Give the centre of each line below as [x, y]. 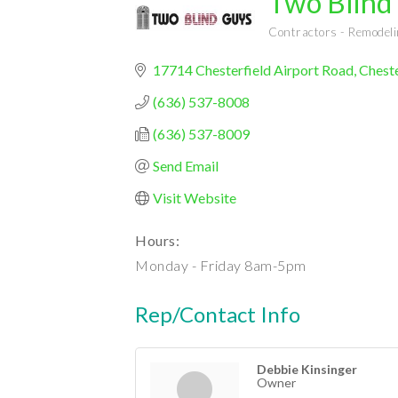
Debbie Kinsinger [307, 369]
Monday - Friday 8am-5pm [221, 265]
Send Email [186, 166]
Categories [298, 43]
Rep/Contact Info [218, 314]
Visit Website [195, 198]
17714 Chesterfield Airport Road [253, 70]
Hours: [157, 240]
